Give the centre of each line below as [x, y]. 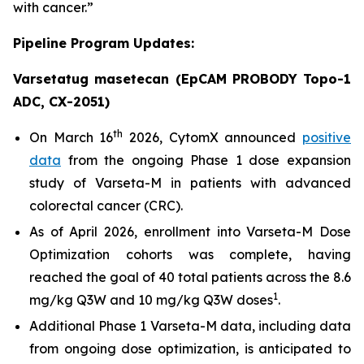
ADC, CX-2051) [61, 102]
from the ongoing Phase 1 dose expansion [206, 160]
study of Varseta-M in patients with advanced [190, 183]
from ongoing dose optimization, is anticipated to [190, 349]
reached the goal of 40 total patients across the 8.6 [190, 277]
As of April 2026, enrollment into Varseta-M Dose [190, 232]
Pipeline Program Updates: [104, 43]
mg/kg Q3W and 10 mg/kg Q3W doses [151, 300]
